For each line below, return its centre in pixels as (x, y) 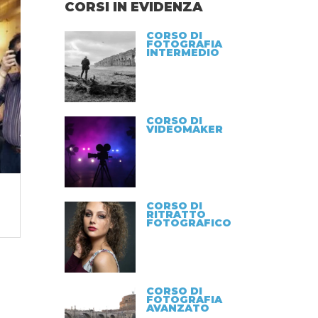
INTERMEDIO (183, 53)
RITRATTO (176, 214)
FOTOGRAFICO (189, 223)
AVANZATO (178, 308)
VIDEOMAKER (185, 129)
